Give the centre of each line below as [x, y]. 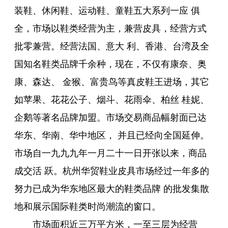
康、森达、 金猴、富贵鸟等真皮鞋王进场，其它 [112, 82]
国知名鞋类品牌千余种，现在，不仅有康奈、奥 [110, 64]
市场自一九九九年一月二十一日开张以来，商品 [110, 153]
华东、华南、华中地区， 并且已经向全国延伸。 [112, 136]
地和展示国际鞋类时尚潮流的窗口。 [88, 207]
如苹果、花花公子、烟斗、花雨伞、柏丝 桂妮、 [112, 100]
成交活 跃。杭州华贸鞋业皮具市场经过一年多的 [112, 171]
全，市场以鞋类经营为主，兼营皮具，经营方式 [110, 29]
